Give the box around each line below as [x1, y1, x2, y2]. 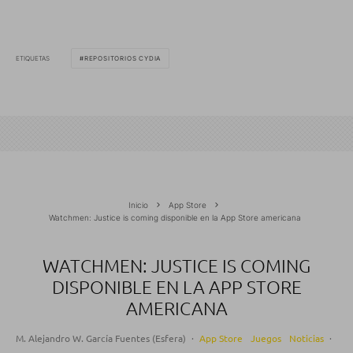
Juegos [251, 332, 281, 345]
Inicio [128, 200, 148, 210]
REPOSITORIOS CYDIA [84, 54, 162, 63]
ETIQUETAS [16, 54, 50, 62]
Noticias [289, 332, 324, 345]
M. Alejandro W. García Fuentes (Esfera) [16, 332, 186, 345]
